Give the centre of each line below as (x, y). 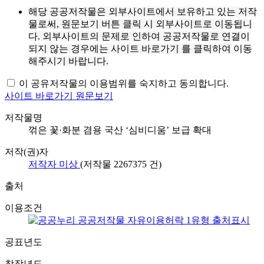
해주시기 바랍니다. (68, 61)
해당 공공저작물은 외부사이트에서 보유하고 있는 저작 (143, 11)
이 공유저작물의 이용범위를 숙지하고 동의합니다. (124, 83)
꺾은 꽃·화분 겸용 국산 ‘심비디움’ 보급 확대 (120, 130)
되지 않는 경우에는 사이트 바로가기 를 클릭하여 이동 (140, 48)
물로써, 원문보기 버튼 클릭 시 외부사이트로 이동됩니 (140, 24)
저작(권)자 (27, 151)
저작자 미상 (54, 164)
